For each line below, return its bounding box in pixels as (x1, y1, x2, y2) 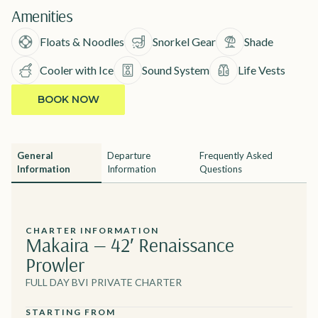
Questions (199, 163, 243, 175)
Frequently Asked (199, 149, 273, 161)
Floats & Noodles (40, 34, 124, 48)
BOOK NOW (37, 92, 99, 106)
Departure (106, 149, 150, 161)
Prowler (26, 251, 84, 277)
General (17, 149, 53, 161)
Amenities (11, 4, 72, 26)
